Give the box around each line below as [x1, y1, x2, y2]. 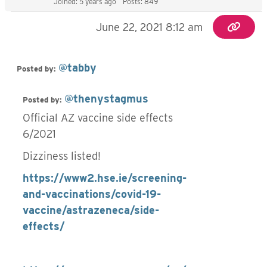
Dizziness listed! [23, 150, 101, 162]
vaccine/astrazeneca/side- [23, 204, 159, 216]
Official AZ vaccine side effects [23, 111, 173, 124]
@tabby [58, 61, 97, 74]
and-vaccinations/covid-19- [23, 188, 161, 200]
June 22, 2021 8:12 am [96, 21, 203, 33]
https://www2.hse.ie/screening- [23, 172, 187, 184]
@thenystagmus [64, 92, 148, 105]
